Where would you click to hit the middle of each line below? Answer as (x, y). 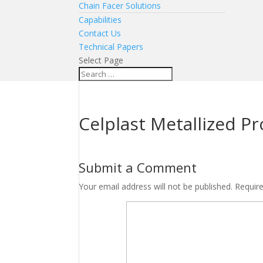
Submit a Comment (138, 167)
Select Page (101, 60)
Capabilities (100, 20)
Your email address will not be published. (156, 186)
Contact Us (100, 33)
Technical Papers (111, 47)
